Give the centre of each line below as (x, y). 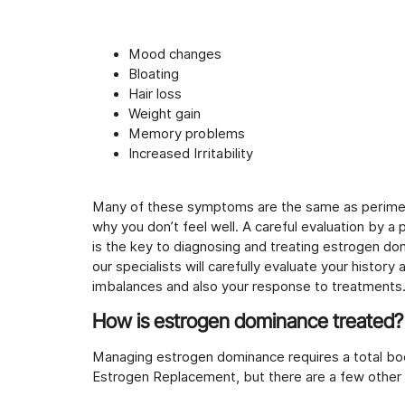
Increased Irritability (191, 154)
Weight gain (165, 114)
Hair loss (155, 94)
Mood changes (175, 55)
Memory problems (187, 134)
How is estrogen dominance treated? (248, 321)
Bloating (154, 75)
